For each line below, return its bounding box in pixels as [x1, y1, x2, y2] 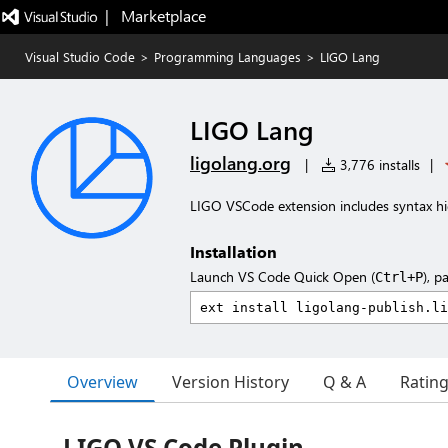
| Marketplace [104, 5, 206, 26]
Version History [172, 371, 289, 393]
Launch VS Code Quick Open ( [190, 267, 375, 286]
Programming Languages [154, 48, 301, 65]
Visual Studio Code [25, 48, 135, 65]
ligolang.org [190, 151, 291, 175]
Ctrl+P [375, 269, 423, 285]
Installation [190, 241, 277, 262]
